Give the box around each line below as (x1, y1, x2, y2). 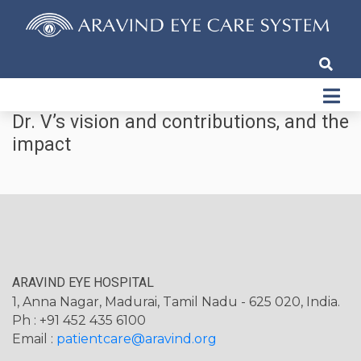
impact (12, 133, 71, 156)
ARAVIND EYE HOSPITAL (12, 274, 154, 290)
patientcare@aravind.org (56, 330, 217, 346)
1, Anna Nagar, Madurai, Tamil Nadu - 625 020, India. (12, 293, 340, 309)
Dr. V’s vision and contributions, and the (12, 110, 349, 133)
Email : (12, 330, 56, 346)
